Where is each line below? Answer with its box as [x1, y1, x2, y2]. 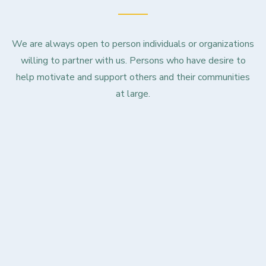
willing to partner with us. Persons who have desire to [20, 54, 246, 67]
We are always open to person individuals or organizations [12, 37, 254, 50]
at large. [116, 87, 150, 100]
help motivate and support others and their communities [16, 71, 250, 84]
